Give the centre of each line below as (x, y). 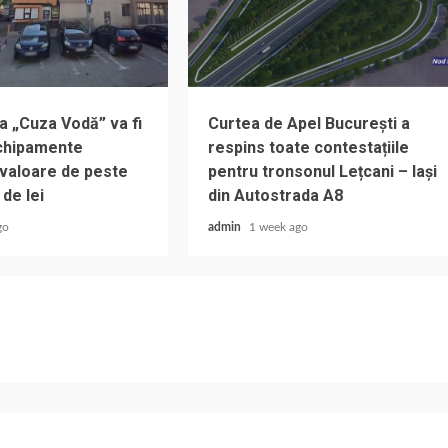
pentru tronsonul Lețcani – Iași (323, 171)
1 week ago (279, 227)
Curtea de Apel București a (309, 123)
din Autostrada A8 (276, 195)
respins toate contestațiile (309, 147)
